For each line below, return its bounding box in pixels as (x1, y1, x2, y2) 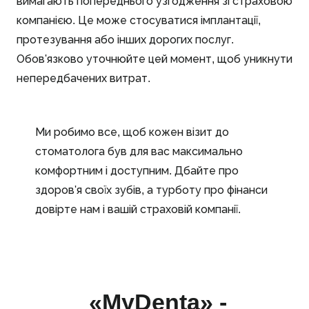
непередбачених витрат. (17, 72, 150, 84)
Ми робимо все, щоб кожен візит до (35, 126, 229, 138)
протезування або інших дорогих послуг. (17, 33, 234, 46)
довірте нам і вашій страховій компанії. (35, 203, 241, 215)
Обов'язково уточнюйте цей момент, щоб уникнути (17, 52, 292, 65)
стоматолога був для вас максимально (35, 145, 243, 157)
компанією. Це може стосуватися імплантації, (17, 14, 261, 26)
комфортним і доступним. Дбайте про (35, 164, 239, 177)
